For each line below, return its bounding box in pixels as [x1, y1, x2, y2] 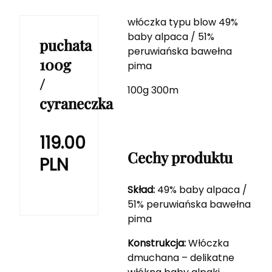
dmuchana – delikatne [127, 251, 234, 265]
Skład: [127, 183, 155, 197]
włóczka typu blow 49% [127, 15, 238, 30]
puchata [39, 35, 92, 55]
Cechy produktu [127, 148, 233, 168]
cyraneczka [39, 93, 113, 114]
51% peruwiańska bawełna [127, 197, 251, 212]
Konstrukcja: [127, 236, 186, 251]
